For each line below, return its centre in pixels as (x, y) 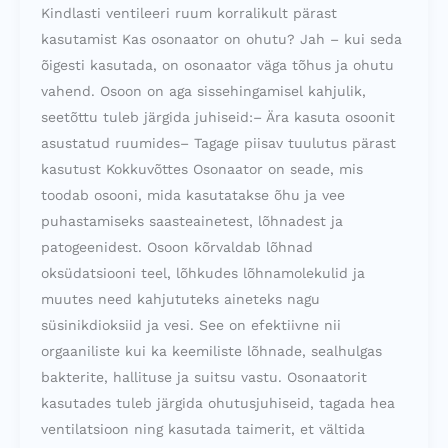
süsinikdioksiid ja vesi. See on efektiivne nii (191, 324)
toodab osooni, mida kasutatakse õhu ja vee (193, 194)
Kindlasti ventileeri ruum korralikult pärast (189, 12)
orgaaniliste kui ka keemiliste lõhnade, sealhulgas (211, 350)
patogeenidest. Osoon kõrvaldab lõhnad (177, 246)
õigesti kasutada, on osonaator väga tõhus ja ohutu (217, 64)
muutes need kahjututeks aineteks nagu (180, 298)
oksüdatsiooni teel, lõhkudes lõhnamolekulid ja (203, 272)
